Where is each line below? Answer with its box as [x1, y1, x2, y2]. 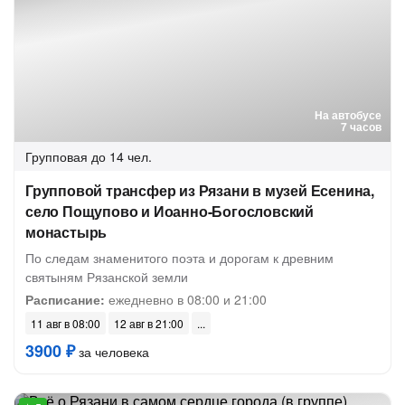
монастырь [25, 221, 108, 242]
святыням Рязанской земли [25, 268, 188, 286]
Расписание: [25, 290, 105, 308]
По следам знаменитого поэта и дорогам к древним [25, 249, 334, 267]
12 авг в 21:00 [114, 316, 184, 331]
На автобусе [315, 107, 381, 123]
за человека [75, 343, 149, 361]
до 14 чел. [91, 147, 152, 165]
